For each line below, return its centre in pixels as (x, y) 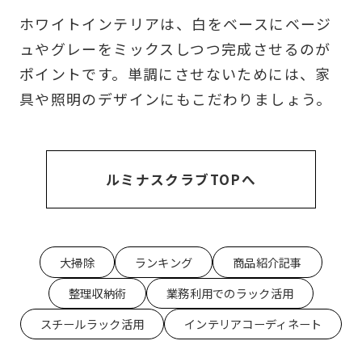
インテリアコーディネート (253, 324)
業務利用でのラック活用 (230, 293)
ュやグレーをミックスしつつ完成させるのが (175, 49)
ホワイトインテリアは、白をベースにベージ (175, 24)
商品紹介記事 (267, 262)
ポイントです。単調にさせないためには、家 (175, 74)
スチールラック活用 (92, 324)
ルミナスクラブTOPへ (181, 179)
